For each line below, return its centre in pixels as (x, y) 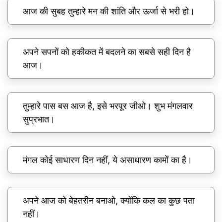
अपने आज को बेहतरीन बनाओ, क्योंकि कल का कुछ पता (109, 201)
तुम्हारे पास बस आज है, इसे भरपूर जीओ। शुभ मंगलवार (108, 106)
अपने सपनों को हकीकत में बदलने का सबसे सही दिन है (107, 52)
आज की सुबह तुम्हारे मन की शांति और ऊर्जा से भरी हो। (109, 11)
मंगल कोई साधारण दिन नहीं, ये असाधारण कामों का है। (108, 160)
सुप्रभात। (39, 119)
